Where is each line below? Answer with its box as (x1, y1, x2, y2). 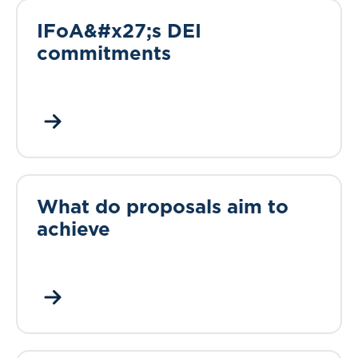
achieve (37, 215, 110, 242)
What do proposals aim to (37, 193, 288, 220)
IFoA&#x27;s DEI (37, 17, 201, 44)
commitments (37, 39, 171, 66)
